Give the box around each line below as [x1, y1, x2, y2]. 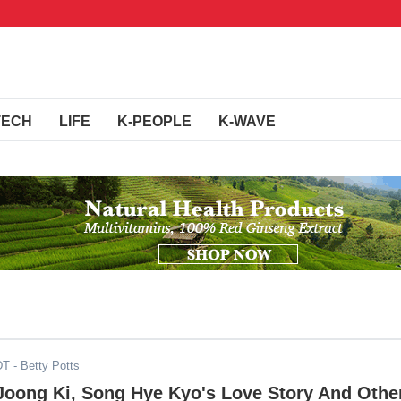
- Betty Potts [10, 359, 80, 372]
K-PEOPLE [117, 114, 192, 129]
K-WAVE [218, 114, 276, 129]
